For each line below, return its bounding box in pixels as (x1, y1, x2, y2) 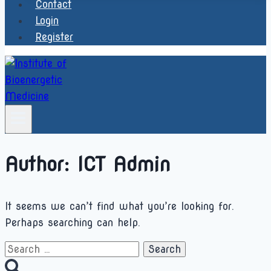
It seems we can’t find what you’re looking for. (5, 200, 234, 212)
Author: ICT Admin (5, 152, 170, 176)
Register (35, 31, 74, 43)
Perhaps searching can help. (5, 216, 140, 229)
